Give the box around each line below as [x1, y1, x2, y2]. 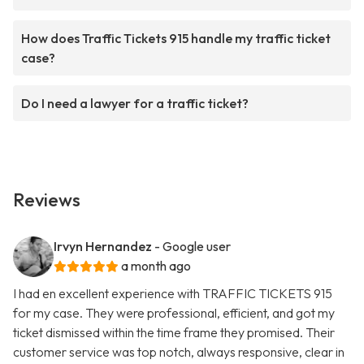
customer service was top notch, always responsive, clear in [13, 344, 344, 361]
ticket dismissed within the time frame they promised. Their [13, 324, 335, 341]
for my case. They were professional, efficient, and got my [13, 305, 335, 322]
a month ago [121, 258, 191, 275]
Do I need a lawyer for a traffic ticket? [21, 95, 249, 112]
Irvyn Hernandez [54, 238, 152, 255]
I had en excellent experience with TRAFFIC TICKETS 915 [13, 285, 332, 302]
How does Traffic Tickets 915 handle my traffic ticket [21, 30, 331, 47]
